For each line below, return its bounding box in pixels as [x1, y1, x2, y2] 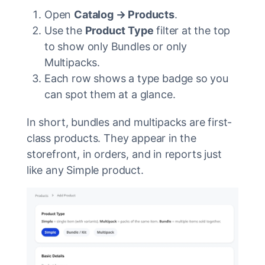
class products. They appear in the [27, 132, 196, 144]
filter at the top [153, 24, 231, 37]
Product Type [85, 24, 154, 37]
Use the [44, 24, 85, 37]
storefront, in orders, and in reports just [27, 148, 222, 160]
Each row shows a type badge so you [44, 72, 228, 85]
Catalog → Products [74, 8, 174, 21]
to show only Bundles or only [44, 40, 187, 53]
